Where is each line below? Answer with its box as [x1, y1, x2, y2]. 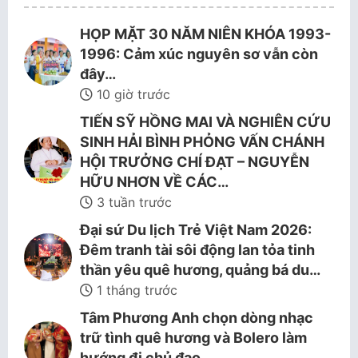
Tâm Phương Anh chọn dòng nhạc [80, 309, 313, 326]
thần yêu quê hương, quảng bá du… [80, 261, 320, 278]
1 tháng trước [93, 282, 177, 298]
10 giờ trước [93, 86, 170, 102]
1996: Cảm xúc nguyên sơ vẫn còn [80, 46, 318, 62]
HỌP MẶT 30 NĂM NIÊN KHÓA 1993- [80, 26, 331, 42]
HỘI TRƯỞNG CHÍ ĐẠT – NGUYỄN [80, 153, 309, 170]
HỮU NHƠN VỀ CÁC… [80, 173, 229, 190]
